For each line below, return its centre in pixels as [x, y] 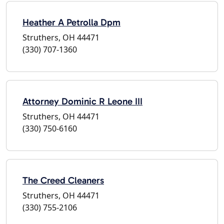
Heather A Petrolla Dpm [71, 22]
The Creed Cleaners [63, 180]
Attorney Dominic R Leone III [82, 101]
